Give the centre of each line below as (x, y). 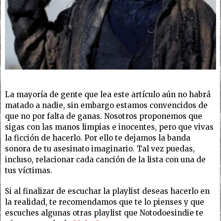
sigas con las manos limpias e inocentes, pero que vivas (109, 127)
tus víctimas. (29, 170)
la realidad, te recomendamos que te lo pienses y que (105, 202)
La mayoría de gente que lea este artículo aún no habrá (108, 94)
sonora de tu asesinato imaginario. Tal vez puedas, (100, 149)
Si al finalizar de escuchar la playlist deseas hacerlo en (107, 191)
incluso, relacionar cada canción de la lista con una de (105, 160)
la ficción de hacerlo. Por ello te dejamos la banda (98, 138)
